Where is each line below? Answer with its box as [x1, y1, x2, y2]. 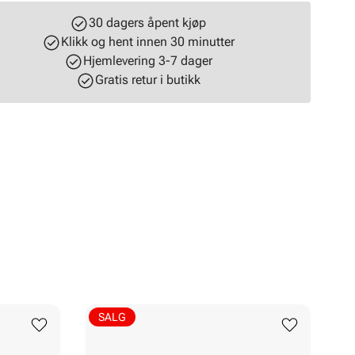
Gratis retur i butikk [94, 72, 200, 87]
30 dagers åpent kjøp [89, 15, 206, 30]
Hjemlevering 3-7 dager [82, 53, 212, 68]
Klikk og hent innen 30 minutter [60, 34, 235, 49]
